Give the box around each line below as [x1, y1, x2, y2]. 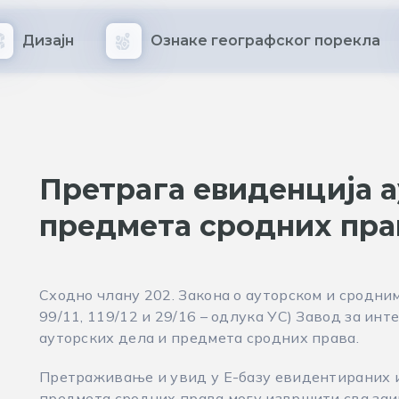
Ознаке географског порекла [151, 32, 380, 49]
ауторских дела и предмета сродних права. [38, 329, 359, 346]
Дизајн [22, 32, 74, 49]
